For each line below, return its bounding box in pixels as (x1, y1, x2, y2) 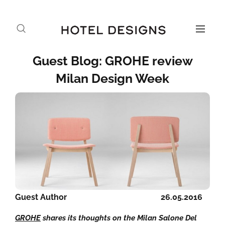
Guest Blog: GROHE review (32, 53, 193, 68)
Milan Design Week (56, 71, 169, 86)
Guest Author (15, 192, 67, 202)
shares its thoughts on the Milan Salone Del (41, 213, 197, 222)
